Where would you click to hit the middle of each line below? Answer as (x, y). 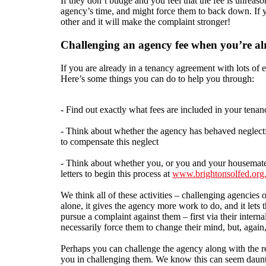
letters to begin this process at (116, 173)
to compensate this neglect (110, 141)
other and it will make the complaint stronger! (145, 22)
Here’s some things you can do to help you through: (157, 78)
